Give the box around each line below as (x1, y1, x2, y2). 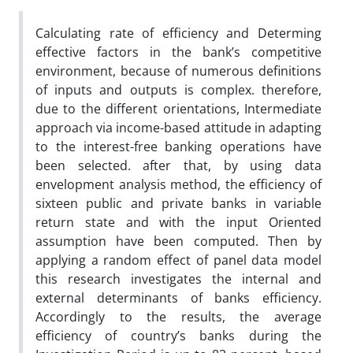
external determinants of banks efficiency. (35, 288, 321, 307)
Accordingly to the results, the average (35, 307, 321, 325)
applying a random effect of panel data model (35, 251, 321, 269)
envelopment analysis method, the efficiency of (35, 175, 321, 193)
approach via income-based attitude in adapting (35, 118, 321, 136)
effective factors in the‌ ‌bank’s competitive (35, 43, 321, 61)
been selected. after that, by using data (35, 156, 321, 174)
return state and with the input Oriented (35, 213, 321, 231)
